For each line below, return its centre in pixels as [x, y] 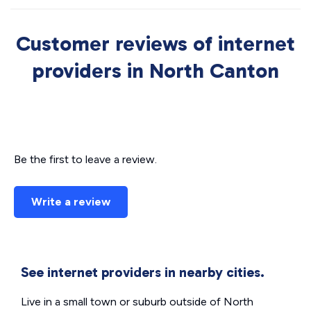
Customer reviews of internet [155, 44]
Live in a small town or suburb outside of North [137, 302]
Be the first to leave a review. [85, 159]
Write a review [71, 202]
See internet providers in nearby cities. [143, 272]
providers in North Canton [155, 71]
